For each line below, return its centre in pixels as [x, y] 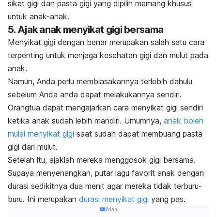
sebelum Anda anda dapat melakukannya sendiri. [95, 95]
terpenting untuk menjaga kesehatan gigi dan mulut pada [108, 55]
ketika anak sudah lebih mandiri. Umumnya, [86, 121]
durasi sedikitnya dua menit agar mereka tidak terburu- [105, 186]
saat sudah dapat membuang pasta [138, 134]
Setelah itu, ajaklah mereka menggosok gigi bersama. [102, 160]
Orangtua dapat [36, 108]
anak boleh [184, 121]
